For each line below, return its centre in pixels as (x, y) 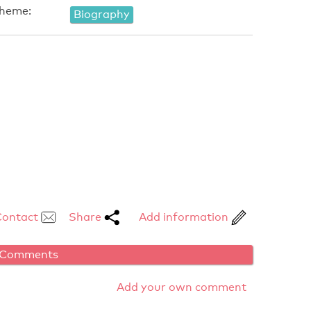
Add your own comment (182, 287)
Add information (185, 217)
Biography (101, 15)
